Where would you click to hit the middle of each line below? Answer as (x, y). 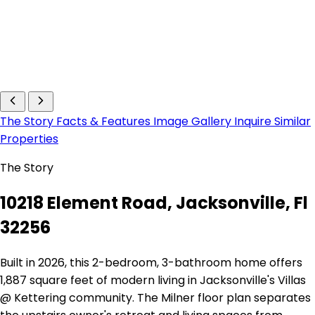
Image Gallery (194, 122)
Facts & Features (105, 122)
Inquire (254, 122)
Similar (292, 122)
